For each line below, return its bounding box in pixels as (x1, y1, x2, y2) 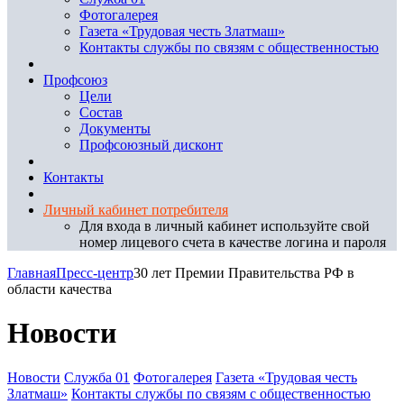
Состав (79, 105, 123, 120)
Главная (7, 265, 56, 280)
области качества (7, 281, 112, 297)
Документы (79, 121, 151, 136)
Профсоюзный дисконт (79, 137, 223, 152)
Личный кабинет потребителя (43, 202, 228, 217)
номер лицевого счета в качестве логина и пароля (79, 234, 386, 250)
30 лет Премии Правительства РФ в (133, 265, 354, 280)
